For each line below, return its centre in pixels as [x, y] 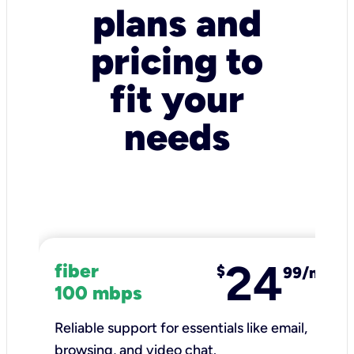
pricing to [177, 61]
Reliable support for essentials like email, [181, 328]
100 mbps [98, 293]
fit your [177, 99]
